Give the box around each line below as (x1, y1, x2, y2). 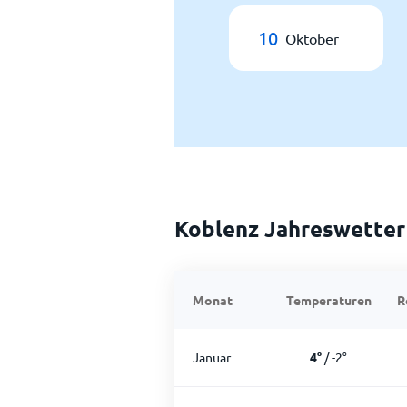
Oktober (285, 29, 339, 47)
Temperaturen (285, 292, 372, 308)
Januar (193, 349, 231, 365)
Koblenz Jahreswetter (174, 214, 405, 243)
